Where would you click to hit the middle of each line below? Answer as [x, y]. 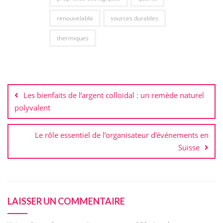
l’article [27, 101]
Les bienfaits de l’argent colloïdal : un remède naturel [114, 95]
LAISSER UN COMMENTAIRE [66, 201]
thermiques [72, 38]
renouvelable [75, 18]
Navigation [37, 75]
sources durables [134, 18]
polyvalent [32, 108]
